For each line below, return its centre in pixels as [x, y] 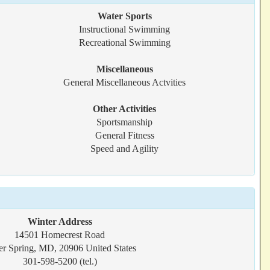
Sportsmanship [125, 122]
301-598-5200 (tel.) [60, 261]
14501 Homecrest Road [60, 235]
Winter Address [60, 221]
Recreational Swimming [124, 42]
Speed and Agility [125, 149]
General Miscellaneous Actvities [125, 82]
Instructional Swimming [125, 29]
